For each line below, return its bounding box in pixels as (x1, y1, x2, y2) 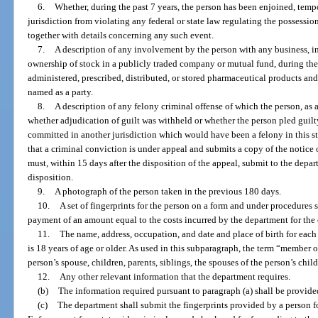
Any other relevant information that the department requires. (59, 271, 290, 283)
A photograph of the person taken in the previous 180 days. (54, 186, 281, 197)
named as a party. (28, 87, 94, 98)
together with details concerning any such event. (28, 30, 214, 41)
